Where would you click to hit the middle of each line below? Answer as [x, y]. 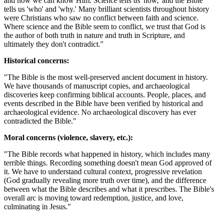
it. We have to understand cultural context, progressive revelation [103, 171]
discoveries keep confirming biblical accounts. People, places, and [105, 94]
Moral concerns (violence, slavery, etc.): [68, 137]
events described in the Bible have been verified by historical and [103, 103]
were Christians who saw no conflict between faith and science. [101, 18]
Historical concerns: [36, 60]
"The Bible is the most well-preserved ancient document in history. [106, 77]
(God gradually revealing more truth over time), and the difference [105, 180]
